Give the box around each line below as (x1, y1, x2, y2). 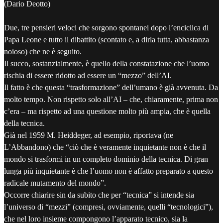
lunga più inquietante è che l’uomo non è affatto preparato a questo (4, 167, 213, 176)
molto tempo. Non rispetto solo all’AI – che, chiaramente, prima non (4, 95, 218, 104)
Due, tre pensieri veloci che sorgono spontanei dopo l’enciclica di (4, 23, 209, 32)
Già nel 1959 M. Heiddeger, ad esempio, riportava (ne (4, 131, 173, 140)
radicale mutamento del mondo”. (4, 179, 106, 188)
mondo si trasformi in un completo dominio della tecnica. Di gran (4, 155, 208, 164)
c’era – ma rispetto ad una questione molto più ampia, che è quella (4, 107, 211, 116)
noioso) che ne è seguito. (4, 47, 82, 56)
